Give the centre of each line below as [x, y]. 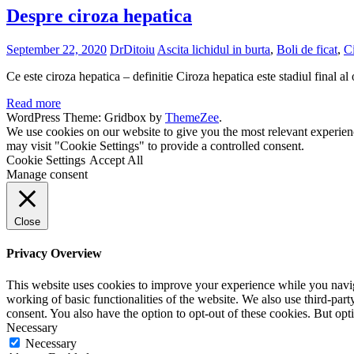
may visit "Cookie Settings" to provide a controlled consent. [155, 146]
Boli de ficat [307, 50]
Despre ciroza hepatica [99, 16]
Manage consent [47, 175]
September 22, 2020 [56, 50]
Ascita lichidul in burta [214, 50]
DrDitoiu [132, 50]
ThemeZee [192, 118]
